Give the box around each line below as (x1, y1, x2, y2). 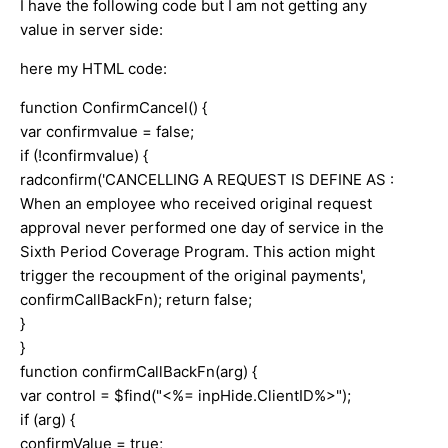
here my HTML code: (20, 58, 167, 78)
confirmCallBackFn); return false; (20, 289, 252, 309)
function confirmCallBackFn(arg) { (20, 361, 257, 381)
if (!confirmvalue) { (20, 145, 148, 165)
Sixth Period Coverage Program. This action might (20, 241, 375, 261)
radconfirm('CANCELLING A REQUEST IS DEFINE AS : (20, 169, 394, 189)
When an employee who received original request (20, 193, 372, 213)
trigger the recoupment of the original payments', (20, 265, 366, 285)
